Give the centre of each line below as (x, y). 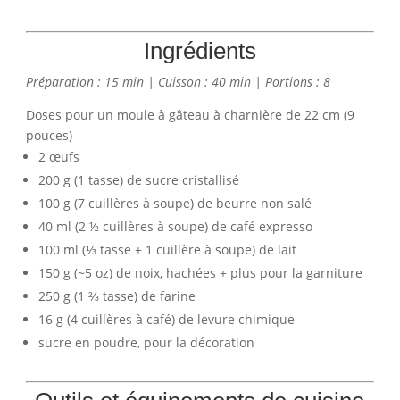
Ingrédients (200, 50)
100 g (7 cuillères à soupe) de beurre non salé (175, 203)
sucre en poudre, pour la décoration (146, 342)
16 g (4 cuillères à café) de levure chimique (166, 319)
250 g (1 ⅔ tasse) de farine (117, 296)
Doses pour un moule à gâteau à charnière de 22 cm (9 (190, 114)
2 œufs (58, 156)
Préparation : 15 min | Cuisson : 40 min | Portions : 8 (178, 81)
